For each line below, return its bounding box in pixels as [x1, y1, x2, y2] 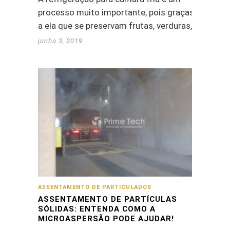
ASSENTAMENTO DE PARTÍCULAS [38, 194, 177, 204]
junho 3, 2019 [38, 37, 83, 45]
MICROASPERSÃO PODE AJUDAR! [38, 214, 174, 223]
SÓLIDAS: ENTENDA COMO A [38, 204, 156, 214]
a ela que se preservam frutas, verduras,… [38, 21, 198, 31]
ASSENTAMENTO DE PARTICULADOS [38, 183, 151, 190]
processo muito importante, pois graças [38, 7, 194, 18]
